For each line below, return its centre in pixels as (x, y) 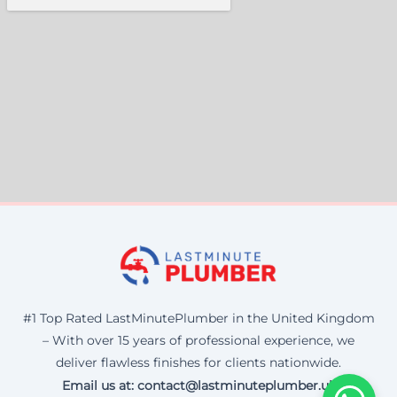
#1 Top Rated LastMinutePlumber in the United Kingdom (198, 318)
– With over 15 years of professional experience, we (198, 340)
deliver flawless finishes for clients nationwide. (198, 362)
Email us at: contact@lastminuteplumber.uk (198, 385)
